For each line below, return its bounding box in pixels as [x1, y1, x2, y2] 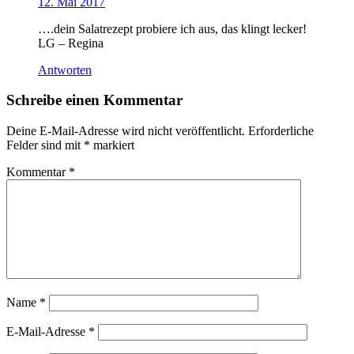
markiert [90, 138, 134, 153]
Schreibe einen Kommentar [6, 92, 183, 109]
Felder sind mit [6, 138, 84, 153]
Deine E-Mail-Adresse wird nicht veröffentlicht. [6, 124, 245, 138]
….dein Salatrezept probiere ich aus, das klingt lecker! [38, 21, 307, 36]
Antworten [38, 62, 92, 77]
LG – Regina [38, 36, 104, 50]
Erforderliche [248, 124, 314, 138]
